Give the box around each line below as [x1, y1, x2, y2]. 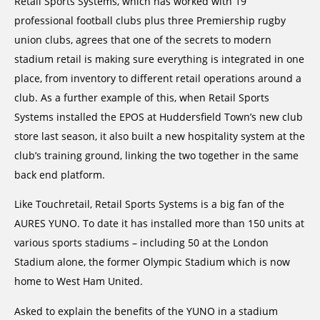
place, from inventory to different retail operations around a [14, 71, 301, 85]
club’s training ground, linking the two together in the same [14, 148, 299, 162]
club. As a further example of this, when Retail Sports [14, 90, 269, 104]
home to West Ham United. [14, 274, 143, 289]
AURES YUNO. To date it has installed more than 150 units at [14, 216, 304, 231]
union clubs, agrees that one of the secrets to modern [14, 32, 271, 46]
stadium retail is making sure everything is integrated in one [14, 51, 304, 66]
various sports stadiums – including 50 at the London [14, 236, 269, 250]
